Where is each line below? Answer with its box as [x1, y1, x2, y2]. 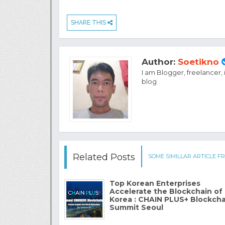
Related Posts [73, 152, 135, 163]
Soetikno [178, 57, 219, 67]
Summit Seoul [109, 203, 163, 212]
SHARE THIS [71, 19, 107, 27]
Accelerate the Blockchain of [109, 187, 222, 196]
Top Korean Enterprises [109, 179, 200, 188]
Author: [142, 57, 178, 67]
